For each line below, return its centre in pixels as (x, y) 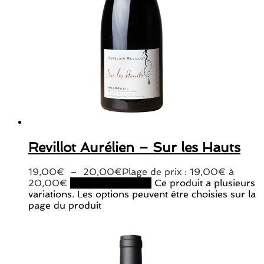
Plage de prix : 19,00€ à (178, 172)
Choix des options (111, 183)
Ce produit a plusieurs (205, 183)
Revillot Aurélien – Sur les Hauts (134, 147)
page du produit (65, 205)
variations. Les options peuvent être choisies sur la (142, 194)
